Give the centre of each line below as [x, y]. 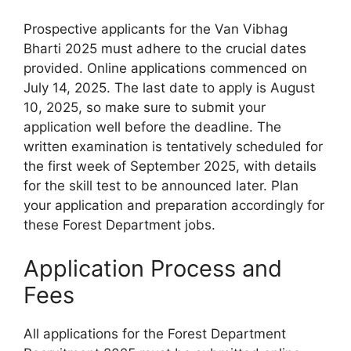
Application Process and [153, 268]
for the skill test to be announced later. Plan [161, 186]
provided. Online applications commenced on [165, 69]
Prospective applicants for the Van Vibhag [156, 29]
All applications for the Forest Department [155, 333]
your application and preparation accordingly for [174, 206]
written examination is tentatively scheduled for [173, 147]
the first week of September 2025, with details [170, 166]
